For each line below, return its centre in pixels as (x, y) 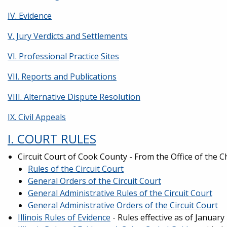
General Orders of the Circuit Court (94, 181)
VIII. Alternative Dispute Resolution (74, 97)
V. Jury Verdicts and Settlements (68, 36)
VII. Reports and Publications (62, 77)
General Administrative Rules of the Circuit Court (120, 193)
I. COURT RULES (52, 139)
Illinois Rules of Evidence (64, 217)
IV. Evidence (30, 16)
